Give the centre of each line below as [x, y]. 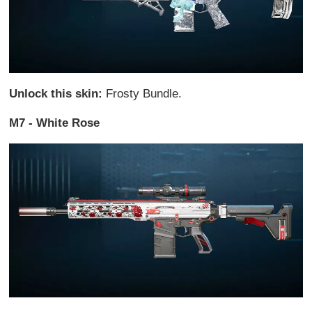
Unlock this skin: [58, 93]
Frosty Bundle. [144, 93]
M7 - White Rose [55, 123]
